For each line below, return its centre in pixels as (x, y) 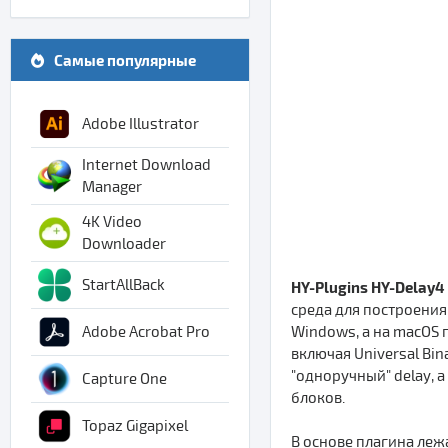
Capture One (124, 379)
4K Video (112, 222)
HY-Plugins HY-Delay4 (368, 286)
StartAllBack (123, 285)
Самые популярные (125, 60)
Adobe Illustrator (140, 124)
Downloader (124, 244)
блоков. (318, 397)
